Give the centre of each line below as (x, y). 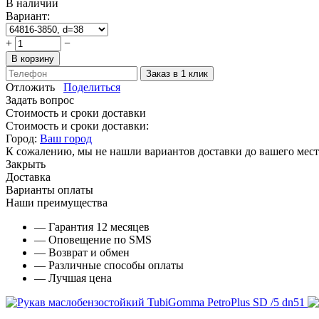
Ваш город (66, 138)
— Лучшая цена (73, 278)
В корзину (33, 58)
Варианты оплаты (49, 189)
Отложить (30, 87)
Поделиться (92, 87)
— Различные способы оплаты (109, 265)
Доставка (28, 177)
